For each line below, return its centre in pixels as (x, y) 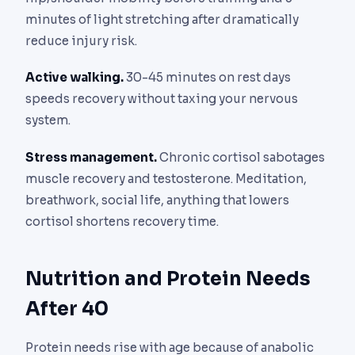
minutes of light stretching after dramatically (162, 20)
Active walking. (74, 78)
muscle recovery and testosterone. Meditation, (166, 178)
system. (48, 120)
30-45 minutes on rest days (207, 78)
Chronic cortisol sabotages (241, 157)
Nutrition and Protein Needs (168, 279)
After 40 (67, 309)
